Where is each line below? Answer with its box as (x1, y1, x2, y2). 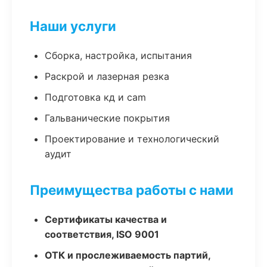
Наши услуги (30, 18, 116, 34)
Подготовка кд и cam (45, 91, 146, 103)
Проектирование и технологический (45, 133, 219, 145)
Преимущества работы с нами (30, 182, 234, 198)
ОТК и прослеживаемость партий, (45, 249, 210, 261)
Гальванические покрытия (45, 112, 170, 124)
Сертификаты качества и (45, 213, 167, 225)
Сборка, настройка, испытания (45, 49, 192, 61)
